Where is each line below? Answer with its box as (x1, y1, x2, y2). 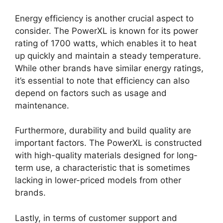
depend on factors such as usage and (15, 88, 167, 98)
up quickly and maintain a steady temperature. (15, 50, 201, 61)
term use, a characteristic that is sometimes (15, 163, 190, 173)
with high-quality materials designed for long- (15, 150, 198, 160)
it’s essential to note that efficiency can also (15, 75, 190, 86)
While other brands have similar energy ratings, (15, 63, 204, 73)
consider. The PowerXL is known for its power (15, 25, 198, 36)
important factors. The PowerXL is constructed (15, 138, 202, 148)
